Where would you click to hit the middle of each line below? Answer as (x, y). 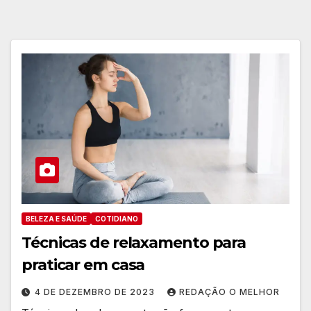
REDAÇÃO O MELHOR (229, 292)
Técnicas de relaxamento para (134, 243)
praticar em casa (83, 265)
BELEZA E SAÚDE (56, 219)
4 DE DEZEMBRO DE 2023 (96, 292)
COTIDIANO (117, 219)
